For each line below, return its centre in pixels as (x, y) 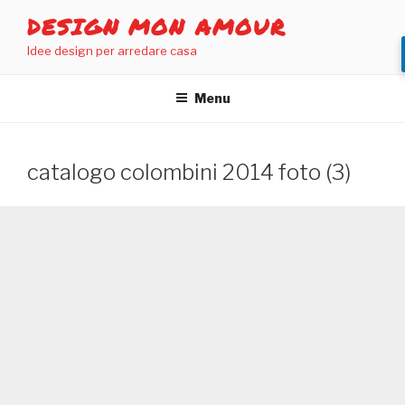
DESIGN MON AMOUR (157, 27)
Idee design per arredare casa (112, 51)
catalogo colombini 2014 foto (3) (189, 172)
